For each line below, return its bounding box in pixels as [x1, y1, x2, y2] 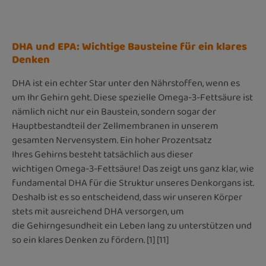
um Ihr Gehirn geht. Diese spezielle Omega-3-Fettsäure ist [12, 90, 253, 105]
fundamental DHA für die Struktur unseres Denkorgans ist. [12, 175, 254, 191]
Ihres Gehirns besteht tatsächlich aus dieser [12, 147, 193, 162]
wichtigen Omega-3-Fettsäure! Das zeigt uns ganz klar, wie [12, 161, 254, 176]
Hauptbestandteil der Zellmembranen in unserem [12, 118, 218, 134]
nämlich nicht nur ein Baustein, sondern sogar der [12, 104, 216, 119]
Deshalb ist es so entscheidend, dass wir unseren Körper [12, 189, 242, 205]
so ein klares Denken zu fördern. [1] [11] [12, 232, 169, 248]
